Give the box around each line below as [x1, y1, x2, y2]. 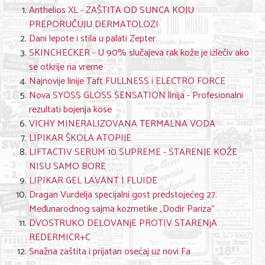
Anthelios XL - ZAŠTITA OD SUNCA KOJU [29, 2, 194, 18]
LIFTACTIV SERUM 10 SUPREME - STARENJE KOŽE [29, 144, 237, 160]
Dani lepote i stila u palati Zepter [29, 31, 156, 47]
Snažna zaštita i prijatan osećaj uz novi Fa [29, 244, 190, 260]
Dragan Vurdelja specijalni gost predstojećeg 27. [29, 187, 217, 203]
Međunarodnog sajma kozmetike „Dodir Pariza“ [29, 201, 215, 217]
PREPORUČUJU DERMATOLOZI [29, 17, 159, 33]
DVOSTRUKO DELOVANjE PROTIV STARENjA [29, 215, 217, 231]
